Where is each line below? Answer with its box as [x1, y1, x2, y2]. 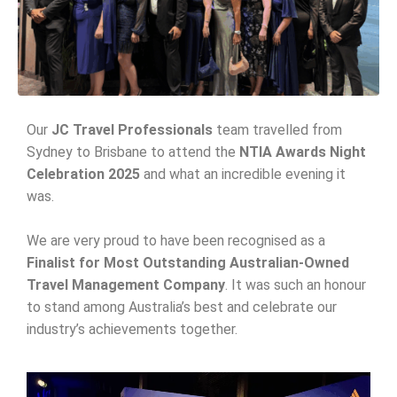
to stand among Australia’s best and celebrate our [27, 299, 337, 316]
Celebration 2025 [27, 166, 140, 183]
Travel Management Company [27, 276, 225, 294]
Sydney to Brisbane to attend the [27, 144, 239, 161]
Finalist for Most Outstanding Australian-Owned [27, 254, 349, 272]
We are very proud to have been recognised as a [27, 232, 325, 250]
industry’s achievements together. [27, 321, 237, 339]
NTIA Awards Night [239, 144, 366, 161]
